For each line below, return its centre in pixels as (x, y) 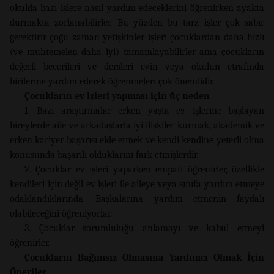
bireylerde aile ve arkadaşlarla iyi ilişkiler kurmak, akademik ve (137, 125)
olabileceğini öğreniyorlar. (61, 213)
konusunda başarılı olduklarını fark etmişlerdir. (104, 154)
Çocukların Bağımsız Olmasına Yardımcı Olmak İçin (144, 257)
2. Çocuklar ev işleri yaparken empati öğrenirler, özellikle (144, 169)
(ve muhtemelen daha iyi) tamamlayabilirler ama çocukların (137, 52)
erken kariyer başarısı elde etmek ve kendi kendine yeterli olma (137, 140)
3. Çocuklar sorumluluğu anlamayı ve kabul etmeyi (144, 228)
